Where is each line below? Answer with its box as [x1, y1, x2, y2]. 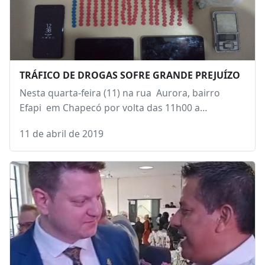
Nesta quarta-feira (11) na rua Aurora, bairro [20, 94, 220, 108]
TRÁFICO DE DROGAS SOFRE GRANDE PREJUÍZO [20, 76, 240, 90]
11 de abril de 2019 [20, 135, 104, 148]
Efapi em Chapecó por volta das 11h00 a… [20, 109, 207, 122]
